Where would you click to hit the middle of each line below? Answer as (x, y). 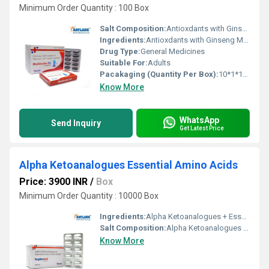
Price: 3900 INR (53, 182)
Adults (159, 63)
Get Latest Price (202, 128)
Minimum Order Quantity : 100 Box (84, 8)
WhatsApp (199, 120)
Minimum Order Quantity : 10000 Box (89, 196)
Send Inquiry (76, 123)
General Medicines (173, 51)
